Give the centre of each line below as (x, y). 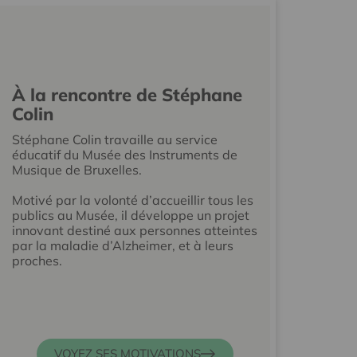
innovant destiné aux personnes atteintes (134, 230)
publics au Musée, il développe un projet (130, 215)
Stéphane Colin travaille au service (114, 139)
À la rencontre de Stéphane (127, 94)
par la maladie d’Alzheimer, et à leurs (122, 245)
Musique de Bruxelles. (78, 169)
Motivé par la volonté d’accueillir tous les (132, 200)
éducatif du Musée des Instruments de (124, 154)
